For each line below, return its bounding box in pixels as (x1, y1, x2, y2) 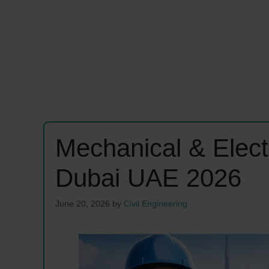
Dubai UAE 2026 (55, 163, 241, 192)
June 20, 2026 (55, 198, 110, 208)
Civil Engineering (124, 198, 187, 208)
